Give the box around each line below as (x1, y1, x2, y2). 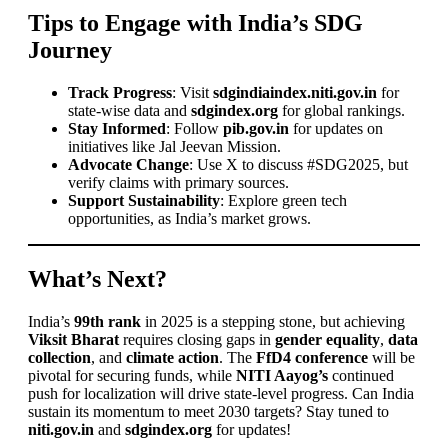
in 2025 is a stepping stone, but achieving (141, 312, 405, 330)
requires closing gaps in (119, 330, 275, 348)
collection (28, 348, 91, 366)
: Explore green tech (220, 192, 347, 210)
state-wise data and (68, 102, 191, 120)
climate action (126, 348, 219, 366)
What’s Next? (28, 265, 167, 292)
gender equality (275, 330, 380, 348)
